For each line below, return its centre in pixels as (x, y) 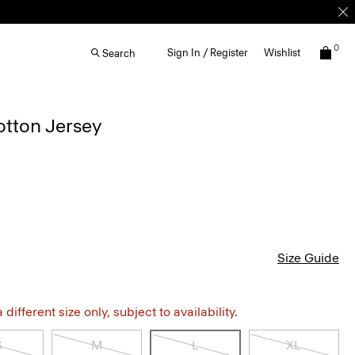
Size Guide (308, 258)
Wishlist (282, 53)
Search (119, 53)
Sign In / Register (208, 53)
